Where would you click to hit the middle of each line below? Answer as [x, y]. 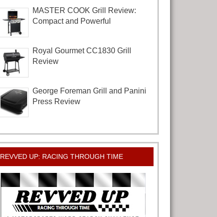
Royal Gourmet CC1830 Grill [82, 50]
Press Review [56, 101]
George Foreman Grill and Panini [89, 91]
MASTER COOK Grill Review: [84, 10]
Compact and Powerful [71, 21]
